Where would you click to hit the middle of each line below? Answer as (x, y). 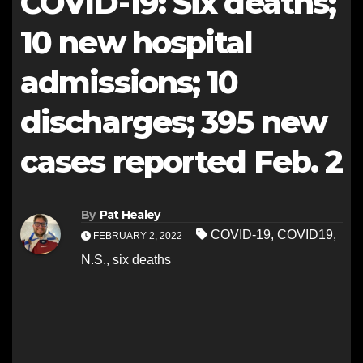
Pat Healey (130, 215)
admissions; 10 (129, 82)
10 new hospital (137, 43)
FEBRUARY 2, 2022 (138, 236)
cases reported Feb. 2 (181, 162)
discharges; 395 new (173, 122)
